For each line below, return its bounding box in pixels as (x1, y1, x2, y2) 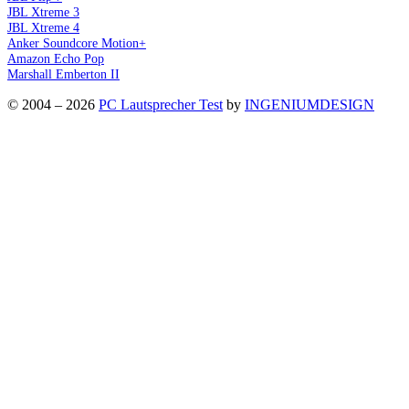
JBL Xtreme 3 (7, 4, 79, 19)
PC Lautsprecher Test (99, 96, 223, 112)
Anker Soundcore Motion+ (7, 35, 146, 50)
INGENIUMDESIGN (245, 96, 374, 112)
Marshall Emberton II (7, 66, 120, 81)
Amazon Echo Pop (7, 50, 104, 66)
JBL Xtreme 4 (7, 19, 79, 35)
